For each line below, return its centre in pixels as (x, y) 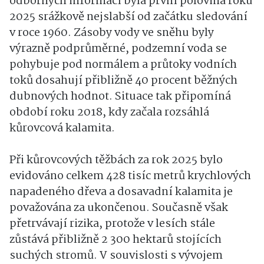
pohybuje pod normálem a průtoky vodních (123, 65)
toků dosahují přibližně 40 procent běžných (123, 81)
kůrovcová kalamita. (62, 128)
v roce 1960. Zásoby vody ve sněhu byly (112, 33)
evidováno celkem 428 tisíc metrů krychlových (130, 176)
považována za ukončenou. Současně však (119, 208)
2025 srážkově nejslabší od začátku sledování (128, 17)
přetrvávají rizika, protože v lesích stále (112, 224)
